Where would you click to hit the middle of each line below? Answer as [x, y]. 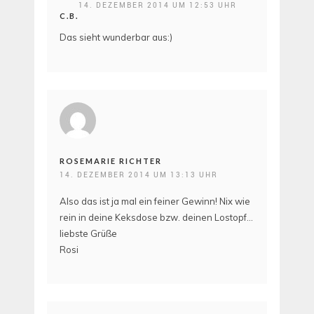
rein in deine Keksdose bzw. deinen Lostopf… [156, 217]
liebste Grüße [88, 233]
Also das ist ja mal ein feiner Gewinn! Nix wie [155, 201]
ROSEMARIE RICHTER [111, 161]
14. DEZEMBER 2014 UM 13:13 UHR [139, 174]
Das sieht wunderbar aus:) [116, 37]
